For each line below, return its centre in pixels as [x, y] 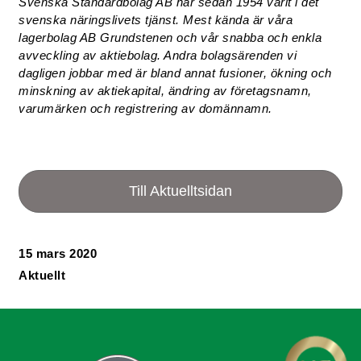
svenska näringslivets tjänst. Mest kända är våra [156, 20]
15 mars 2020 [58, 253]
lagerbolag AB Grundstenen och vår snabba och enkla [170, 37]
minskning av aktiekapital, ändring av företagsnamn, [165, 91]
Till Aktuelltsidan [180, 191]
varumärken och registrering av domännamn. [145, 108]
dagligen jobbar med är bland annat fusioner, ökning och [175, 73]
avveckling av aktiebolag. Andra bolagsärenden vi [158, 55]
